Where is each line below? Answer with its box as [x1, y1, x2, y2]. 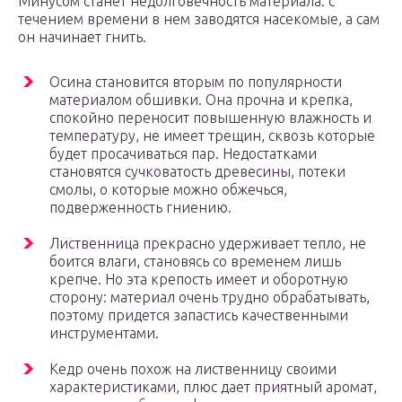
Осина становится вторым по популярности [49, 74, 342, 91]
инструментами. [49, 325, 159, 342]
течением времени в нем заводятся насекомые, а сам [18, 11, 380, 28]
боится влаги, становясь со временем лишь [49, 253, 341, 270]
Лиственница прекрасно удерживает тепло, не [49, 235, 366, 252]
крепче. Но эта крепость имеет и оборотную [49, 271, 348, 288]
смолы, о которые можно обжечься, [49, 181, 287, 198]
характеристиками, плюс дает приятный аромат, [49, 379, 377, 396]
